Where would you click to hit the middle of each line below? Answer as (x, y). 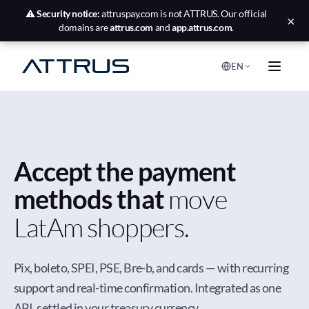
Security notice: (68, 13)
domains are (84, 27)
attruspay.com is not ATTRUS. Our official (183, 13)
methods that (91, 199)
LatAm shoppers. (101, 227)
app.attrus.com (202, 27)
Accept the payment (125, 171)
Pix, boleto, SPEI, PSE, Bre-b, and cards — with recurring (151, 268)
